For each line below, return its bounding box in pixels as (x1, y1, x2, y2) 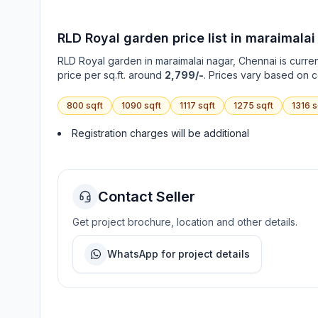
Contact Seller (98, 188, 195, 205)
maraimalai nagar (155, 55, 233, 67)
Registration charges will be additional (72, 127, 249, 139)
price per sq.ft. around (57, 69, 165, 81)
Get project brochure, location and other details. (72, 216, 297, 228)
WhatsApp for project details (107, 248, 250, 260)
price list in (169, 31, 242, 45)
